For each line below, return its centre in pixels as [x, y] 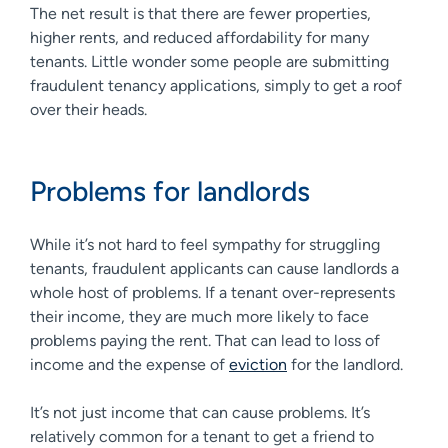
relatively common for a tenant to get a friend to [202, 436]
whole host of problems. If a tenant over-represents [212, 292]
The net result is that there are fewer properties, [200, 13]
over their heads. [88, 109]
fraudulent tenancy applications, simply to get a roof [216, 85]
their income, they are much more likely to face [199, 316]
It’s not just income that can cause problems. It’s [200, 412]
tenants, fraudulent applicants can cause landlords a [214, 268]
